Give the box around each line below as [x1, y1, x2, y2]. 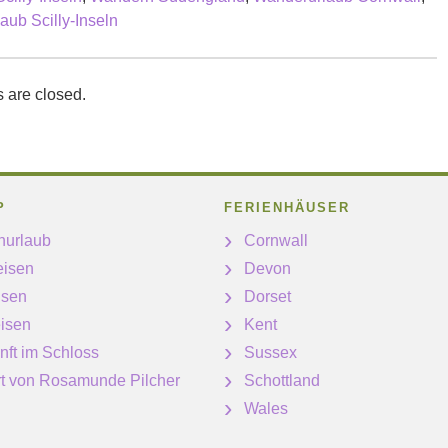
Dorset [244, 287, 291, 305]
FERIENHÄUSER [224, 199, 350, 215]
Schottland [244, 371, 320, 389]
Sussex [244, 343, 297, 361]
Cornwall [244, 231, 308, 249]
